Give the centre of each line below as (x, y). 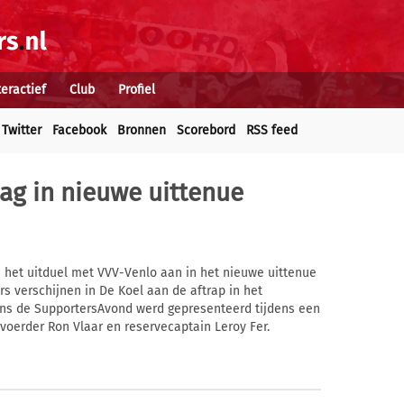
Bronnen (142, 130)
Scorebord (206, 130)
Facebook (79, 130)
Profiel (137, 90)
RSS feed (272, 130)
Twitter (22, 130)
